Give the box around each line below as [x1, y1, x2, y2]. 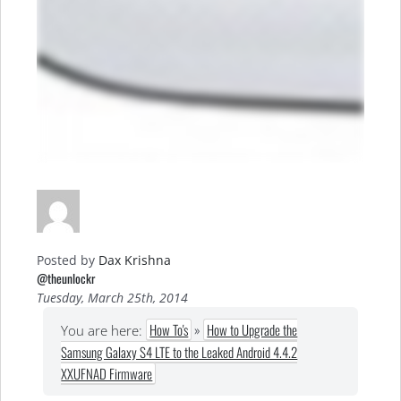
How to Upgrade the [207, 320, 298, 340]
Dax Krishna [98, 252, 171, 269]
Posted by [37, 252, 98, 269]
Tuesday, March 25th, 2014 [37, 289, 188, 307]
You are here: [61, 321, 147, 340]
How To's [149, 320, 189, 340]
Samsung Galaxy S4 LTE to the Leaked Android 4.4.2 [61, 342, 298, 363]
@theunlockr [37, 269, 95, 288]
